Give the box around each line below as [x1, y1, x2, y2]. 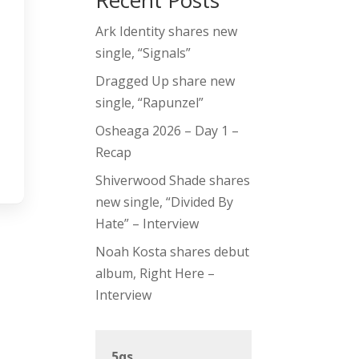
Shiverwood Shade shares [95, 171, 251, 190]
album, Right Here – [95, 264, 216, 283]
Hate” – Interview [95, 215, 200, 233]
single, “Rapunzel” [95, 94, 204, 112]
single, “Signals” [95, 44, 192, 63]
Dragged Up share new [95, 72, 236, 91]
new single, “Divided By [95, 193, 234, 212]
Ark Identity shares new [95, 22, 238, 41]
